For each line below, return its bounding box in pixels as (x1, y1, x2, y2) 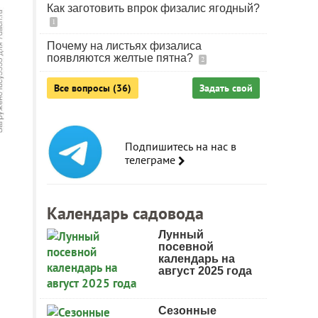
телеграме (125, 153, 178, 167)
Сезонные (158, 305, 216, 317)
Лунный (158, 229, 204, 241)
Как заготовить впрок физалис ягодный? (47, 2, 260, 14)
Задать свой (199, 82, 253, 94)
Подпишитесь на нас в (125, 139, 236, 153)
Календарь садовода (47, 202, 204, 224)
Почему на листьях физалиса (47, 40, 202, 52)
